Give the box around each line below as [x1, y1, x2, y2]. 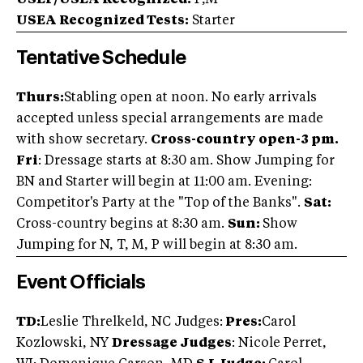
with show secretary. [16, 134, 151, 147]
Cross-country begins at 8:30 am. [16, 218, 228, 232]
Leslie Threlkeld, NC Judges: [41, 316, 223, 330]
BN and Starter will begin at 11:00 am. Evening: [16, 176, 312, 190]
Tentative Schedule [16, 48, 186, 68]
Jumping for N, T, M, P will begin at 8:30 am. [16, 239, 297, 253]
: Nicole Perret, [232, 337, 327, 351]
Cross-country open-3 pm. [151, 134, 339, 147]
